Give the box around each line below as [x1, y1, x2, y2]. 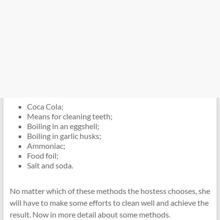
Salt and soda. [27, 161, 73, 170]
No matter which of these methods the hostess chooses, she [9, 186, 210, 195]
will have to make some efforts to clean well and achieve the [9, 198, 209, 207]
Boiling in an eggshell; [27, 121, 99, 131]
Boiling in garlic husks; [27, 131, 101, 140]
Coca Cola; [27, 102, 63, 111]
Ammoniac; [27, 141, 65, 150]
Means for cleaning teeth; [27, 111, 112, 121]
